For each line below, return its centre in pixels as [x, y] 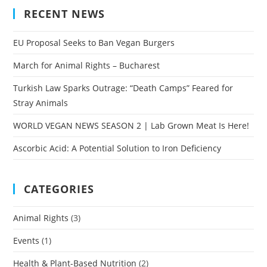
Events [27, 240]
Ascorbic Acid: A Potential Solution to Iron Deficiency [117, 148]
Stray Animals [41, 103]
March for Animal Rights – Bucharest [87, 65]
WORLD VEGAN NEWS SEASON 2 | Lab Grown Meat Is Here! [131, 125]
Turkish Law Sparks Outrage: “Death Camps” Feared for [123, 88]
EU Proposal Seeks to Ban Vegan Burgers [94, 42]
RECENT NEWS [65, 13]
